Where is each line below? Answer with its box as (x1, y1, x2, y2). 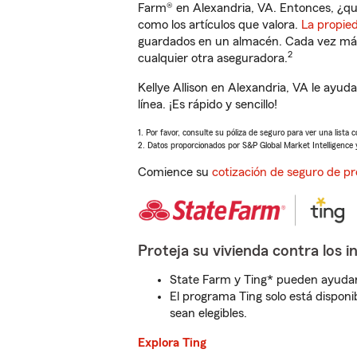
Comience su (138, 166, 212, 178)
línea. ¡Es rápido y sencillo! (138, 98, 277, 111)
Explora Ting (138, 336, 206, 349)
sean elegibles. (170, 307, 247, 320)
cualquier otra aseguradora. (138, 52, 288, 65)
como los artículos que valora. (138, 18, 301, 31)
